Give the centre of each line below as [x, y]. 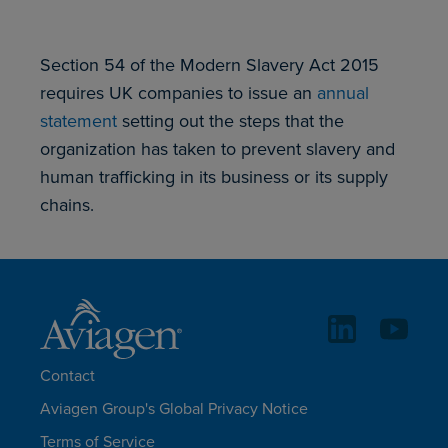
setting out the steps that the [230, 120]
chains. [67, 204]
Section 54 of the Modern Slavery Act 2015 [209, 64]
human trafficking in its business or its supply [214, 176]
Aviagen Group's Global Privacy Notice [174, 408]
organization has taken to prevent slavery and [217, 148]
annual [343, 92]
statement [78, 120]
